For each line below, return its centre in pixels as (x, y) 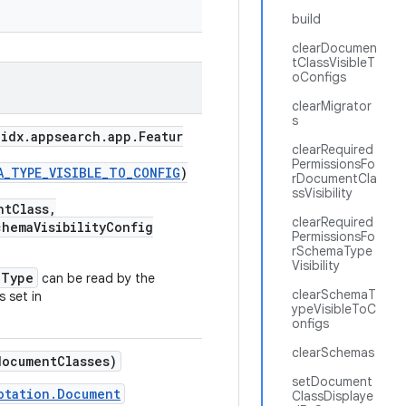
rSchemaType (332, 251)
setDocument (332, 382)
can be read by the (97, 278)
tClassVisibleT (333, 63)
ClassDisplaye (333, 396)
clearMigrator (332, 106)
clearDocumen (334, 48)
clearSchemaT (334, 295)
